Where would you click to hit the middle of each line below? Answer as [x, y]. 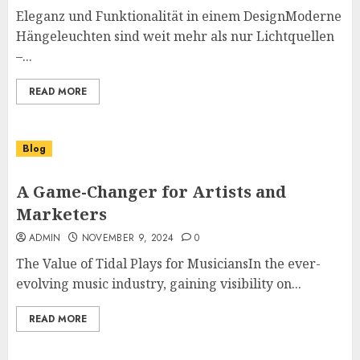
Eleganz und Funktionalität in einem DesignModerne [179, 16]
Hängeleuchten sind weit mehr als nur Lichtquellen [175, 36]
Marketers [61, 214]
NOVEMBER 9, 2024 [128, 238]
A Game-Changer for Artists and [151, 192]
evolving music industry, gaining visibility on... [159, 284]
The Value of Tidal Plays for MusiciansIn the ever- [168, 264]
